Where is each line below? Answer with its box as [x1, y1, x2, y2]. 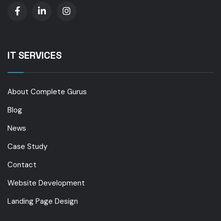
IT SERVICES [7, 48, 62, 62]
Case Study [7, 141, 47, 151]
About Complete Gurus [7, 86, 87, 97]
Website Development [7, 178, 85, 188]
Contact [7, 159, 37, 170]
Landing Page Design [7, 196, 78, 206]
